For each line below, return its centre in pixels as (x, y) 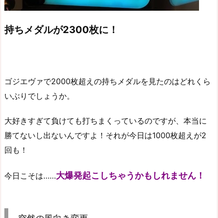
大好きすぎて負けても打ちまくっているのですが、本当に (106, 120)
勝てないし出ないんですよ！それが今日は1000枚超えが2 (105, 135)
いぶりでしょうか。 (39, 96)
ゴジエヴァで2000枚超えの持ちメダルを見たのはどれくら (108, 81)
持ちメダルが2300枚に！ (61, 30)
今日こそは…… (30, 175)
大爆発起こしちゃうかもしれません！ (130, 175)
